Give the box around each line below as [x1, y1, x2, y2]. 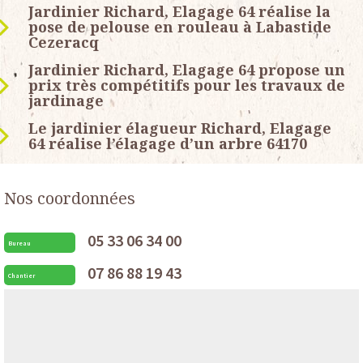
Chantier [8, 271, 35, 280]
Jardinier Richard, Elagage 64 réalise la [28, 2, 331, 22]
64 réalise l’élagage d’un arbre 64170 [28, 134, 307, 154]
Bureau [8, 238, 31, 247]
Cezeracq [28, 32, 99, 53]
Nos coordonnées [4, 187, 135, 210]
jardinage [28, 91, 104, 111]
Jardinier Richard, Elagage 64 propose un [28, 60, 345, 80]
